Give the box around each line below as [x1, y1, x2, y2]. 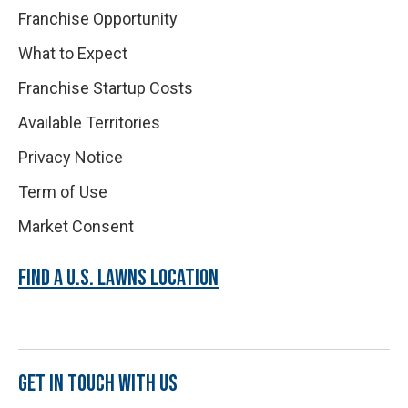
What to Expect [18, 43, 127, 63]
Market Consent [18, 216, 134, 236]
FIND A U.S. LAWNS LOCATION [18, 263, 219, 292]
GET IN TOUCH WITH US [18, 369, 178, 398]
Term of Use [18, 181, 107, 201]
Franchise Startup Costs [18, 77, 193, 97]
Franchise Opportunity [18, 8, 178, 28]
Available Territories [18, 112, 160, 132]
